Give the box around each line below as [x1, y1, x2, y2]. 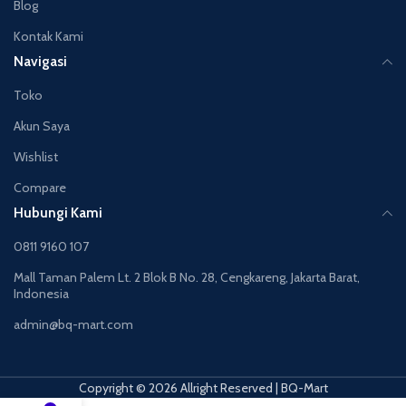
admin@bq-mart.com [14, 316, 133, 333]
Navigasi [14, 53, 67, 70]
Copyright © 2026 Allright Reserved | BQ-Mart [78, 380, 328, 396]
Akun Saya [14, 118, 70, 134]
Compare [14, 179, 66, 196]
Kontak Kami [14, 28, 83, 44]
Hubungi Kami [14, 204, 102, 221]
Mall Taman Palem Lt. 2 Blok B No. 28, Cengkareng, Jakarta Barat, [14, 269, 360, 285]
